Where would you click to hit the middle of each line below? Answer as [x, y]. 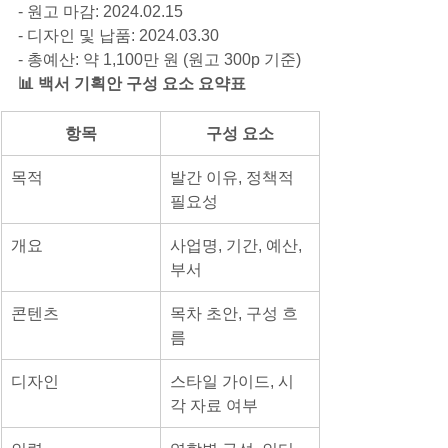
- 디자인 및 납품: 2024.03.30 [118, 35]
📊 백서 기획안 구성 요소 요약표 [132, 83]
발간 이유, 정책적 [234, 177]
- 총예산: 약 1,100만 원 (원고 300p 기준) [159, 59]
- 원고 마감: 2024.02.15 [100, 11]
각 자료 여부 [214, 405]
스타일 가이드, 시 [232, 381]
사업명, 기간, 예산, [238, 245]
